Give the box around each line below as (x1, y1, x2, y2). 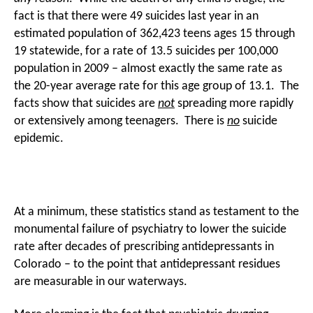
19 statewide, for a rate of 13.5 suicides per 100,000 (14, 44, 278, 58)
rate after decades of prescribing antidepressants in (14, 240, 274, 254)
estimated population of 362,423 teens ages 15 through (14, 27, 295, 41)
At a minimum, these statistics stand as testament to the (14, 205, 299, 219)
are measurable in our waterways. (14, 275, 187, 289)
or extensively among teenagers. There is (14, 114, 227, 128)
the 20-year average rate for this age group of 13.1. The (14, 79, 299, 93)
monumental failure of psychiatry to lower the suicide (14, 222, 286, 236)
